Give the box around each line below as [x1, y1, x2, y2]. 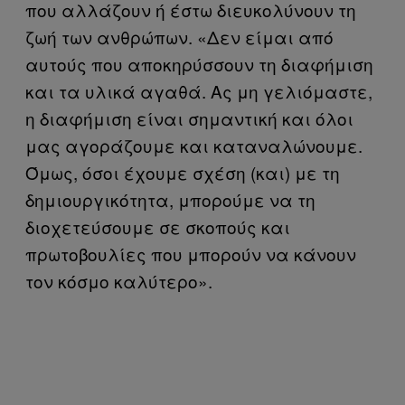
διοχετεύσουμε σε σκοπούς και [25, 213, 290, 239]
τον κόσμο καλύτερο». [25, 268, 212, 293]
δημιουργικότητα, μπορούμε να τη [25, 186, 316, 212]
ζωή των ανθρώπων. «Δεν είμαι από [25, 24, 334, 49]
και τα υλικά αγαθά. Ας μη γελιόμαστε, [25, 78, 372, 103]
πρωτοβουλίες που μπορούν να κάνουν [25, 240, 356, 266]
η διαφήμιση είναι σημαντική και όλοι [25, 105, 353, 130]
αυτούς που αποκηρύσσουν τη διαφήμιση [25, 51, 373, 76]
